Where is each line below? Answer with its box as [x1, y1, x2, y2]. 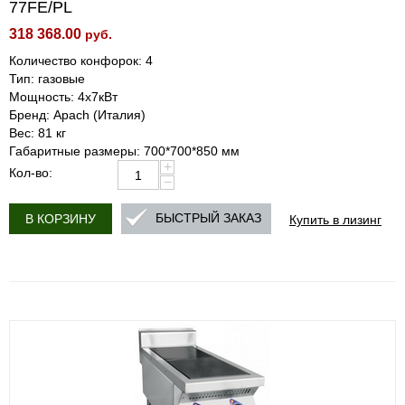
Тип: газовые [9, 71, 85, 86]
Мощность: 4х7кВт [9, 89, 118, 104]
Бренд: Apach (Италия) [9, 108, 146, 122]
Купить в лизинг [289, 210, 381, 228]
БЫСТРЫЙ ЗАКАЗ [155, 211, 261, 226]
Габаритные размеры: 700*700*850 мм [9, 144, 240, 158]
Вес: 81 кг [9, 126, 66, 140]
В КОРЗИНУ [25, 212, 96, 226]
